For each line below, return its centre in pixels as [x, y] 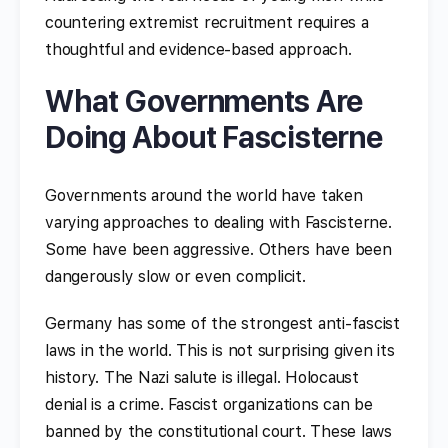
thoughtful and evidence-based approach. [198, 49]
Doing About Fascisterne [214, 136]
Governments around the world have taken [204, 195]
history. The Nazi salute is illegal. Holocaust [202, 377]
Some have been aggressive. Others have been [218, 249]
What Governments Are [204, 100]
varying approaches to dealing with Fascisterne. [218, 222]
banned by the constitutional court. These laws [218, 431]
